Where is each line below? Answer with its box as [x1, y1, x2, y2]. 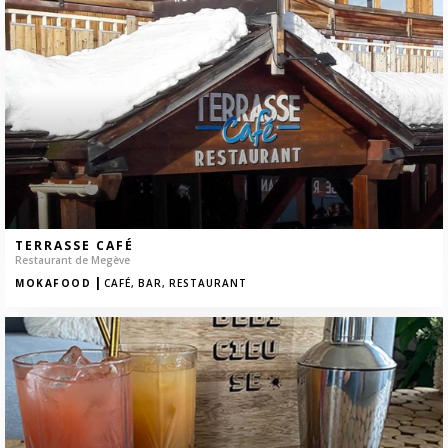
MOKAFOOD [15, 276, 91, 291]
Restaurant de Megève [15, 253, 130, 268]
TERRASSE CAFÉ [15, 237, 134, 255]
